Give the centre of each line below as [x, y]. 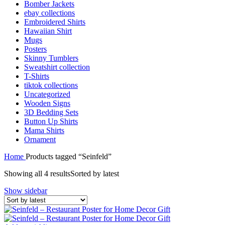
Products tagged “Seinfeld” [69, 156]
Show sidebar [26, 190]
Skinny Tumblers [51, 58]
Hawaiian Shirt [48, 31]
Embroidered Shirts [55, 22]
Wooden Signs [47, 103]
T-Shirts [37, 76]
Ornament [40, 139]
